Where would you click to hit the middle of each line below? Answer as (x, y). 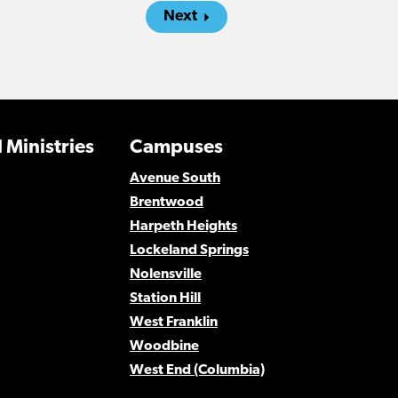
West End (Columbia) (197, 370)
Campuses (176, 147)
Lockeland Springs (189, 250)
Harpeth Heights (183, 226)
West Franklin (173, 322)
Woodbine (164, 346)
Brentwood (166, 202)
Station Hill (165, 298)
